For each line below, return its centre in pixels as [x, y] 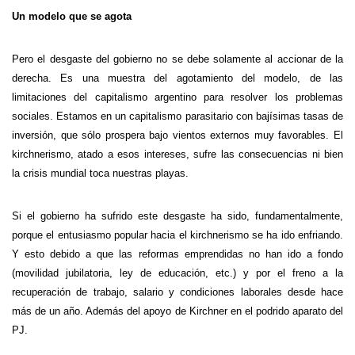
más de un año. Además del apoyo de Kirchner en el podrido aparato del [177, 311]
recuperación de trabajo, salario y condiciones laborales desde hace [177, 292]
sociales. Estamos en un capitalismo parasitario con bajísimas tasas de [177, 116]
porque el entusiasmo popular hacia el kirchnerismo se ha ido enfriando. [177, 235]
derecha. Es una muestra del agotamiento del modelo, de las [177, 78]
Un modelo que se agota [72, 16]
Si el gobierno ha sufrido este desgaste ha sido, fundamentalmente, [177, 216]
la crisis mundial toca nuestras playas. [100, 173]
